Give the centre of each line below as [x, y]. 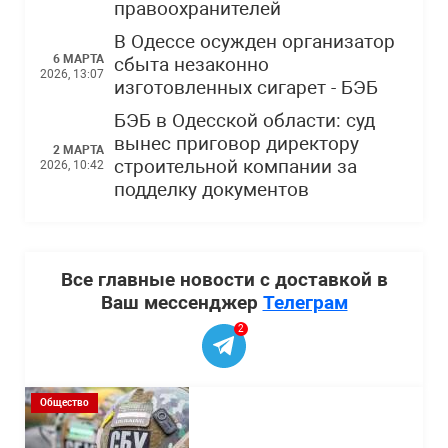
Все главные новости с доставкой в [224, 279]
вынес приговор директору [236, 144]
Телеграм [305, 302]
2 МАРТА [78, 149]
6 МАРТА [78, 59]
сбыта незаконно [191, 65]
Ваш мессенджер [181, 302]
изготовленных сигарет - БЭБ [246, 88]
